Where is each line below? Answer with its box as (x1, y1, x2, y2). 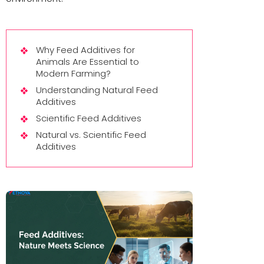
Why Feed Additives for (36, 44, 135, 56)
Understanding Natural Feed (36, 84, 158, 96)
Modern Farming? (36, 67, 111, 80)
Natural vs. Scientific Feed (36, 128, 146, 141)
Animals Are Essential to (36, 55, 139, 68)
